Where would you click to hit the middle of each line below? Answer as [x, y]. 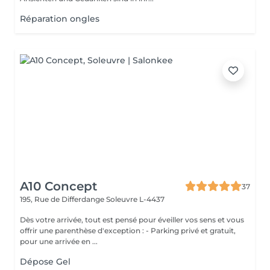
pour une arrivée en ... [59, 241]
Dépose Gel [45, 262]
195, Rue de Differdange [63, 199]
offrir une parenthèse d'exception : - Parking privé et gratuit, [83, 231]
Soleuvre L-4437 [135, 199]
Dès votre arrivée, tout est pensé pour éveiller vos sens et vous [132, 220]
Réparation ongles [60, 19]
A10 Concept [58, 186]
